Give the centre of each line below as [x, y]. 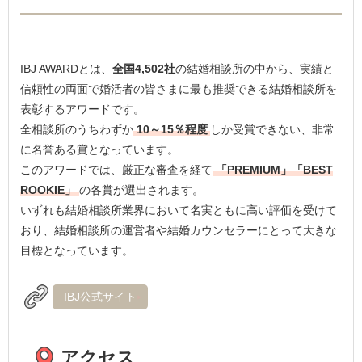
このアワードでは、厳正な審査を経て [117, 169]
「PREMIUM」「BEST [274, 169]
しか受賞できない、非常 [273, 129]
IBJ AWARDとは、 [67, 68]
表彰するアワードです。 [83, 109]
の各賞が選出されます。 [141, 189]
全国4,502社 [144, 68]
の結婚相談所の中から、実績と [255, 68]
